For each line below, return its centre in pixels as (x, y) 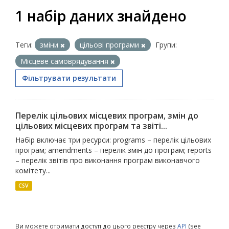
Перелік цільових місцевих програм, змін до (107, 116)
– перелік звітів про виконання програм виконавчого (108, 160)
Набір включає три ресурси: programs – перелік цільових (113, 140)
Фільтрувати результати (69, 78)
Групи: (166, 45)
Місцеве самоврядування (65, 61)
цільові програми (110, 45)
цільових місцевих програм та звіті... (91, 126)
